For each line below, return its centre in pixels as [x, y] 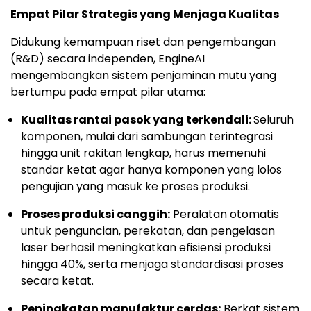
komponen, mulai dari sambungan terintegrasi [147, 136]
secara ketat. [57, 281]
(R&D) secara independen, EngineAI [108, 59]
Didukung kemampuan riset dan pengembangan [143, 42]
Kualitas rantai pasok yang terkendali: [137, 120]
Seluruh [274, 120]
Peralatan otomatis [225, 214]
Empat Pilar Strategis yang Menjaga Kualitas [145, 14]
